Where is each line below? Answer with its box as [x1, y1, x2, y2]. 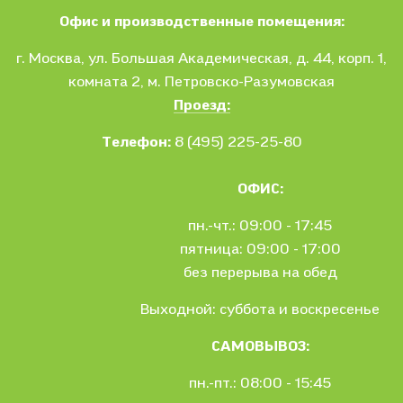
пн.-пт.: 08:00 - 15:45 [189, 375, 331, 390]
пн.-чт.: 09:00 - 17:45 [188, 218, 332, 233]
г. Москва [16, 50, 81, 66]
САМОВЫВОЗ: [210, 338, 309, 354]
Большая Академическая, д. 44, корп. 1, [112, 50, 387, 66]
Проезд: [173, 97, 230, 112]
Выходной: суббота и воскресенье [140, 301, 380, 317]
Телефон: [101, 134, 171, 149]
